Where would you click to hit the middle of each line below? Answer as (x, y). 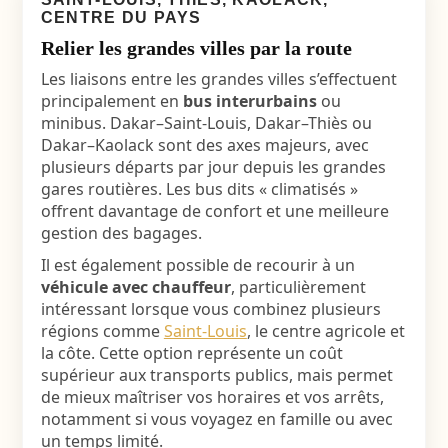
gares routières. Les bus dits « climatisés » (199, 189)
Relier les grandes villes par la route (196, 48)
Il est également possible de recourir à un (197, 265)
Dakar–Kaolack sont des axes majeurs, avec (204, 145)
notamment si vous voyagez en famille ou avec (216, 419)
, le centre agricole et (325, 331)
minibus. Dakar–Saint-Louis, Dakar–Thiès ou (206, 123)
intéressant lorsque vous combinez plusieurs (210, 309)
